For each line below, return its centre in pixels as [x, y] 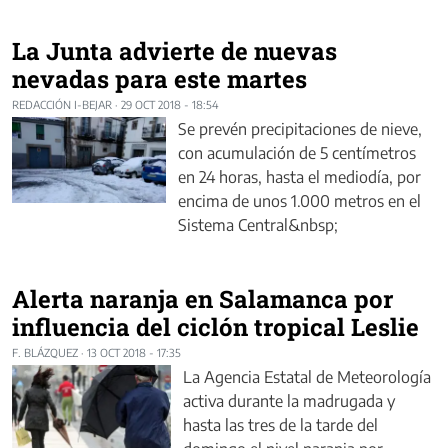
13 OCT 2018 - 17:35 [134, 352]
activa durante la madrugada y [289, 400]
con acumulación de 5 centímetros [296, 152]
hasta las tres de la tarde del [280, 424]
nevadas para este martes [159, 78]
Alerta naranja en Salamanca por [202, 298]
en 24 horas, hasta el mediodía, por [299, 176]
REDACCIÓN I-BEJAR [62, 104]
